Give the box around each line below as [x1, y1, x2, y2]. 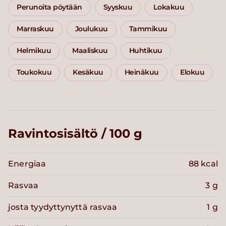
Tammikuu [129, 24, 168, 34]
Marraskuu [17, 24, 54, 34]
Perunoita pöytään [17, 3, 82, 12]
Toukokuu [17, 68, 52, 77]
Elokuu [180, 68, 205, 77]
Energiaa [8, 159, 46, 169]
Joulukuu [75, 24, 108, 34]
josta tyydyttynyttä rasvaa [8, 202, 118, 212]
